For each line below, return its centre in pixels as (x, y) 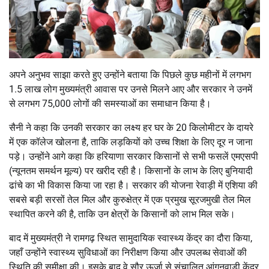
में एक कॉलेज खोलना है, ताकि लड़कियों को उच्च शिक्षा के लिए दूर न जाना (131, 142)
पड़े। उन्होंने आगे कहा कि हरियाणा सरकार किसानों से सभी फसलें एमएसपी (134, 157)
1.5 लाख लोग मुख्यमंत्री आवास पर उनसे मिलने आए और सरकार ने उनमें (131, 89)
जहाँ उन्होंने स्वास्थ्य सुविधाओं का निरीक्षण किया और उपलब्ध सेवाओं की (128, 253)
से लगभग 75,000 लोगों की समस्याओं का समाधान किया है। (110, 104)
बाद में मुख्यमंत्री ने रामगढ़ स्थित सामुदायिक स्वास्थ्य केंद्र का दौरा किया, (131, 238)
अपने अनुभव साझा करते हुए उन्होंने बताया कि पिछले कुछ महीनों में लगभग (130, 75)
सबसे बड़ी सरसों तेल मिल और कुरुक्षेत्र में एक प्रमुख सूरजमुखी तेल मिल (130, 200)
